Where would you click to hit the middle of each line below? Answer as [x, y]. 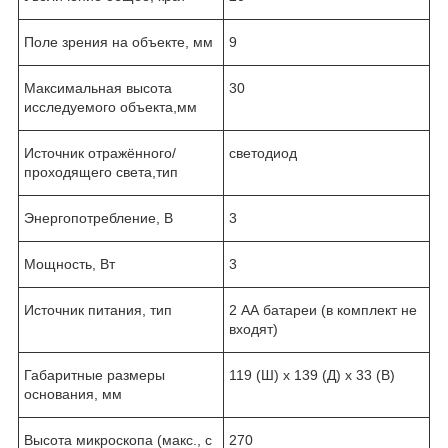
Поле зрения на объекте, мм [118, 41]
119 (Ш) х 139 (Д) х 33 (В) [312, 374]
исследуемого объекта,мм [110, 106]
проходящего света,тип [101, 171]
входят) [253, 328]
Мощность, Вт [69, 263]
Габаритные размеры [94, 374]
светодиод [263, 152]
